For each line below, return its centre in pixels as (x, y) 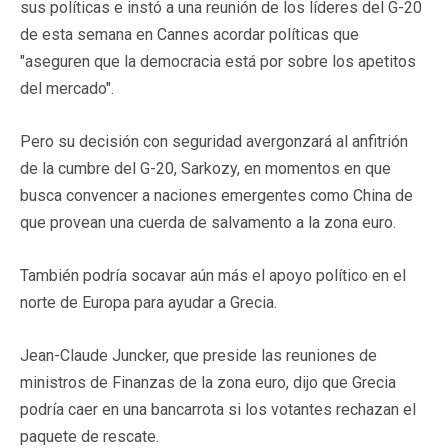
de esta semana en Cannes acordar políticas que (189, 34)
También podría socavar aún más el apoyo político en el (213, 275)
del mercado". (67, 88)
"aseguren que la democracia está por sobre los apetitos (218, 61)
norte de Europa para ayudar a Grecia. (148, 302)
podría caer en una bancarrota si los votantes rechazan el (218, 409)
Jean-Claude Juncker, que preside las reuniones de (198, 355)
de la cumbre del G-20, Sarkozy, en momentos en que (205, 168)
